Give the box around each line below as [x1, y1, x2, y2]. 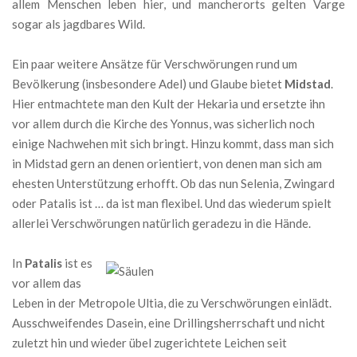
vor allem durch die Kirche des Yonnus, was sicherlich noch [12, 116, 315, 131]
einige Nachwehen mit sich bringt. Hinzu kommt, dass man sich [12, 136, 334, 151]
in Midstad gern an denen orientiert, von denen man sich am [12, 156, 322, 171]
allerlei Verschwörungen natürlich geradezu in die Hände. [12, 216, 311, 231]
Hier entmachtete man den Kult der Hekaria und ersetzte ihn [12, 96, 325, 112]
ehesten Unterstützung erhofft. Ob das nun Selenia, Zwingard [12, 176, 335, 191]
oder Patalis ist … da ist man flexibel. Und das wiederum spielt [12, 196, 331, 211]
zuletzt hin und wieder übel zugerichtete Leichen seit [12, 335, 287, 351]
